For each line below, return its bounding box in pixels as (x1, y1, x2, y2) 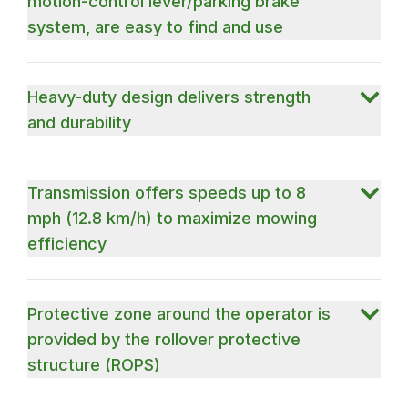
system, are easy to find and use (27, 16, 284, 36)
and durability (27, 112, 132, 132)
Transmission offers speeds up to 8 (27, 182, 307, 202)
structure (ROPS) (27, 354, 161, 374)
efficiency (27, 233, 107, 253)
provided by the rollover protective (27, 329, 301, 349)
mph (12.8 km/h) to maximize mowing (27, 208, 318, 228)
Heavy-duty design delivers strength (27, 87, 311, 107)
